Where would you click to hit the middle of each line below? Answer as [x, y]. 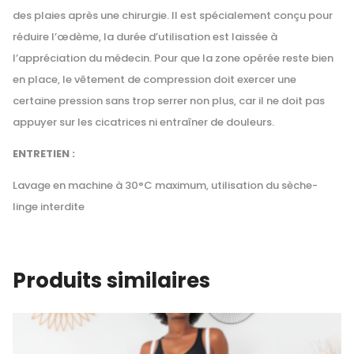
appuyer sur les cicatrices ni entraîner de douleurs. [143, 122]
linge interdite [49, 206]
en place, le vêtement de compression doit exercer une [154, 79]
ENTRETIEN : [44, 153]
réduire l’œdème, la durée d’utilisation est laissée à [145, 36]
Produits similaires [111, 280]
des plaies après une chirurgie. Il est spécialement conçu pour [173, 15]
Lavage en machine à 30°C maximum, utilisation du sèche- [165, 185]
